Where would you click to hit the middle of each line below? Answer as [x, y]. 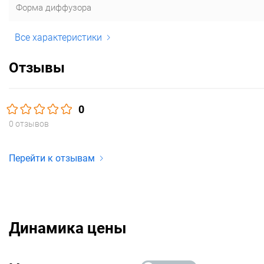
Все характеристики [58, 37]
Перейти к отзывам [52, 158]
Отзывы [37, 68]
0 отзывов [29, 123]
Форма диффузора [54, 8]
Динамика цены [68, 228]
